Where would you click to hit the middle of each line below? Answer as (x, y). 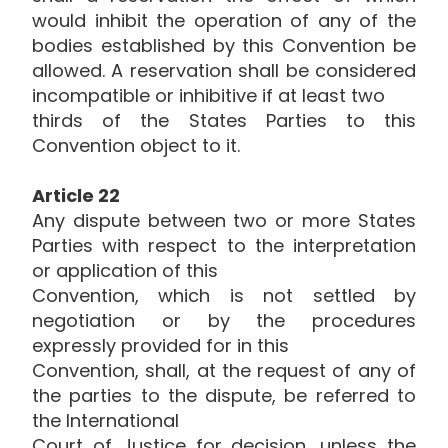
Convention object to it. (136, 145)
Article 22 (78, 195)
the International (108, 420)
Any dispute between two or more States (224, 220)
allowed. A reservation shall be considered (224, 70)
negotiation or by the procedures (224, 320)
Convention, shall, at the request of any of (224, 370)
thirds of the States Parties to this (224, 120)
